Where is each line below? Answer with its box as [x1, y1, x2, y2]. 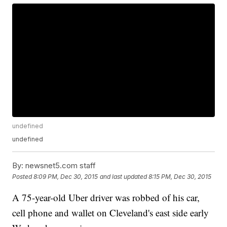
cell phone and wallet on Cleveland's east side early [12, 206, 209, 219]
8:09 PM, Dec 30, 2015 [33, 172, 98, 180]
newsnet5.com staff [23, 161, 96, 171]
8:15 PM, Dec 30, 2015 [148, 172, 212, 180]
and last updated [100, 172, 147, 180]
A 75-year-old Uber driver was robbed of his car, [12, 191, 200, 204]
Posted [12, 172, 34, 180]
